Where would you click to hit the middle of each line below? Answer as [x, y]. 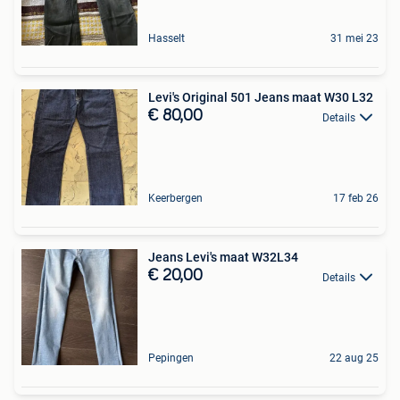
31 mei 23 [354, 39]
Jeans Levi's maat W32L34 [223, 258]
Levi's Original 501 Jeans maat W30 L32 [261, 98]
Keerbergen [175, 199]
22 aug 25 [354, 358]
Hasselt [167, 39]
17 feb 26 [356, 199]
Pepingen [171, 358]
